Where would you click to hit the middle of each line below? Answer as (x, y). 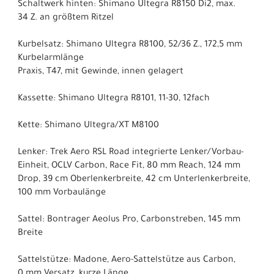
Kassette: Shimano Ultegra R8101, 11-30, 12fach (114, 99)
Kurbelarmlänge (51, 59)
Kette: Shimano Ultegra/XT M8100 (88, 126)
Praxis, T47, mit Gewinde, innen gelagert (101, 72)
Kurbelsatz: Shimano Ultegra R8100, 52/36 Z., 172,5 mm (130, 46)
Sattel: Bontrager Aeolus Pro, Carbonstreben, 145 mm (129, 220)
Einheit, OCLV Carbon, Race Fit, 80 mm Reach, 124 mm (129, 167)
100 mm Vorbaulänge (62, 194)
